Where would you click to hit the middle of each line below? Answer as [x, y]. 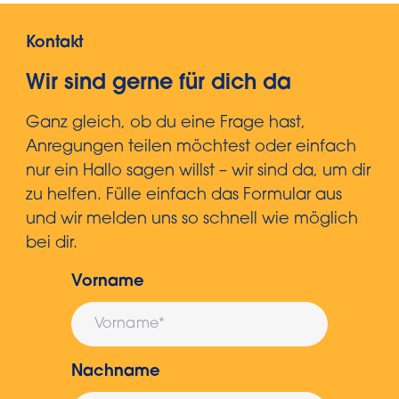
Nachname [116, 373]
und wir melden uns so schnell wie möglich [192, 220]
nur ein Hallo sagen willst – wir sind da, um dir [198, 172]
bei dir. [52, 244]
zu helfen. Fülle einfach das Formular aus [184, 196]
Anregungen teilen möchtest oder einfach [191, 148]
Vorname [108, 283]
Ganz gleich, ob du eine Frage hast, [166, 124]
